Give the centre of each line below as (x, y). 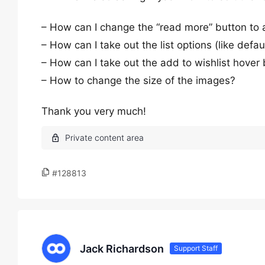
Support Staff (196, 248)
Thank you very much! (94, 111)
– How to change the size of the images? (138, 80)
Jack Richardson (122, 248)
